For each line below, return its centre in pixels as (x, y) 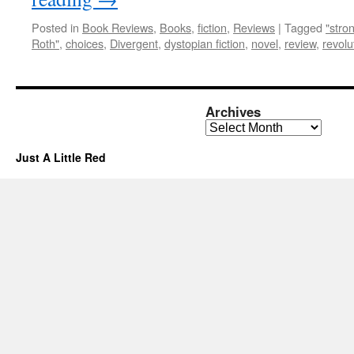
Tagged (303, 27)
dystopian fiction (205, 43)
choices (85, 43)
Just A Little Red (61, 157)
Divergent (134, 43)
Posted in (55, 27)
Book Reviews (118, 27)
